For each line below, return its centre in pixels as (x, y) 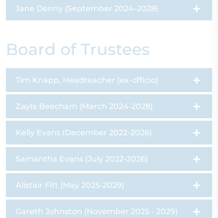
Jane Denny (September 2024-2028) (87, 9)
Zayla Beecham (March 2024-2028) (84, 106)
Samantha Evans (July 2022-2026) (82, 159)
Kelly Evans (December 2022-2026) (84, 133)
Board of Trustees (78, 49)
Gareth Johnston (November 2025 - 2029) (97, 211)
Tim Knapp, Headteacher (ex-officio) (87, 80)
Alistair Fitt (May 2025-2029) (70, 185)
